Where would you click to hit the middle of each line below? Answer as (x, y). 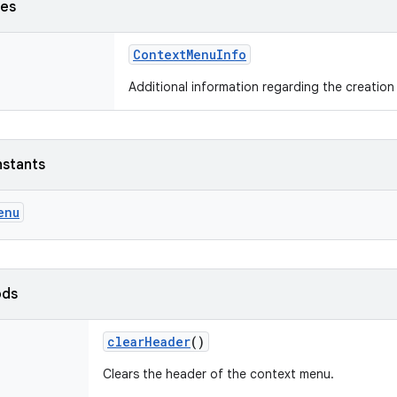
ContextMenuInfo (190, 54)
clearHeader (149, 342)
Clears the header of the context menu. (218, 374)
